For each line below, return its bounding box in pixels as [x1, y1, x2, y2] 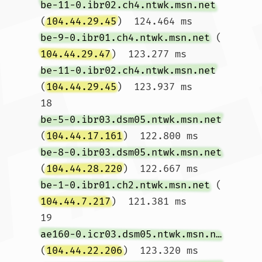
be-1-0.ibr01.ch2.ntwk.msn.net [40, 179, 210, 191]
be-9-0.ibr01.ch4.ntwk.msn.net [40, 32, 210, 44]
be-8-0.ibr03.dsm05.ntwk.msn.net [40, 146, 222, 158]
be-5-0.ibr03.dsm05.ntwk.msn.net [40, 113, 222, 126]
